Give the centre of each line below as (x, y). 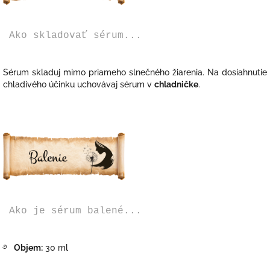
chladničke (176, 84)
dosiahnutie (244, 72)
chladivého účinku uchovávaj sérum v (77, 84)
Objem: (28, 247)
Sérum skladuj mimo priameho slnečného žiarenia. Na (112, 72)
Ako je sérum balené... (72, 211)
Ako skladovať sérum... (72, 35)
